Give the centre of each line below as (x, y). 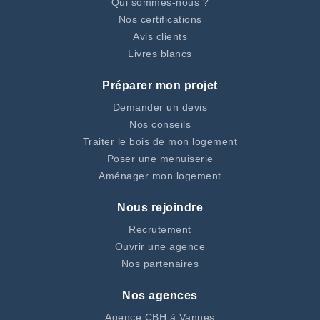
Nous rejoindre (160, 208)
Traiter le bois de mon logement (160, 142)
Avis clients (160, 37)
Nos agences (160, 296)
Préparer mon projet (160, 86)
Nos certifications (160, 20)
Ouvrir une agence (160, 247)
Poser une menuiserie (160, 159)
